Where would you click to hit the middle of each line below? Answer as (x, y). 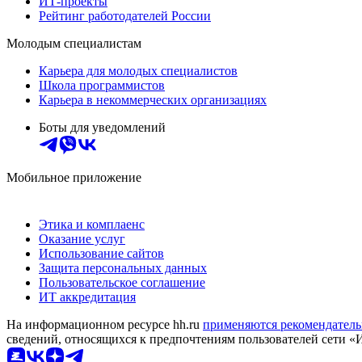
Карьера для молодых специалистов (138, 70)
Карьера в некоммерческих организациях (153, 99)
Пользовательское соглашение (122, 282)
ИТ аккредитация (87, 297)
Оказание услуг (82, 238)
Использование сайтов (101, 253)
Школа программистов (102, 85)
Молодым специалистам (74, 43)
